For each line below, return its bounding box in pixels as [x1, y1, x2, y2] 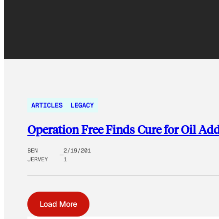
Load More [40, 199, 77, 210]
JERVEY [27, 155, 48, 164]
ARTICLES [31, 101, 63, 110]
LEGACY [70, 101, 94, 110]
